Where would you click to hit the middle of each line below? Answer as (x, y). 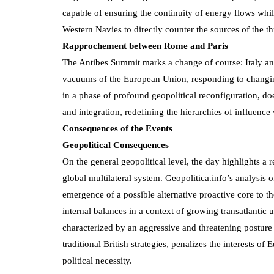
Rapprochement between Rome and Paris (145, 46)
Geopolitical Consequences (116, 145)
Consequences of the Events (117, 128)
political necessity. (97, 260)
